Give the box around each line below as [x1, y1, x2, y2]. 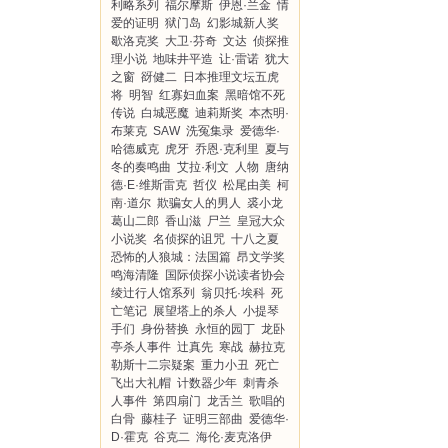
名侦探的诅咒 [153, 232, 225, 246]
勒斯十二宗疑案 [111, 358, 195, 372]
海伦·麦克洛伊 [196, 430, 272, 444]
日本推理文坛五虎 [183, 70, 279, 84]
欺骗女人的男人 [157, 196, 241, 210]
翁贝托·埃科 [201, 286, 265, 300]
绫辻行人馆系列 [111, 286, 195, 300]
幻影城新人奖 [207, 16, 279, 30]
